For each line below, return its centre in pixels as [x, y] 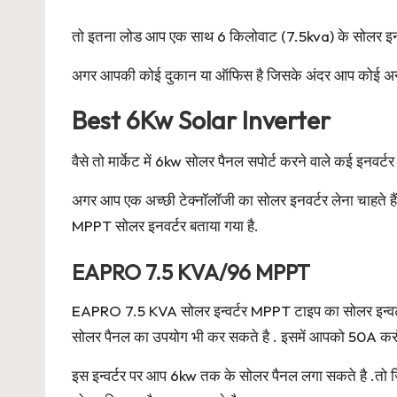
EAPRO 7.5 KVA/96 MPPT [191, 272]
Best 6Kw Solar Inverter [201, 121]
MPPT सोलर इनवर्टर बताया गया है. [165, 226]
